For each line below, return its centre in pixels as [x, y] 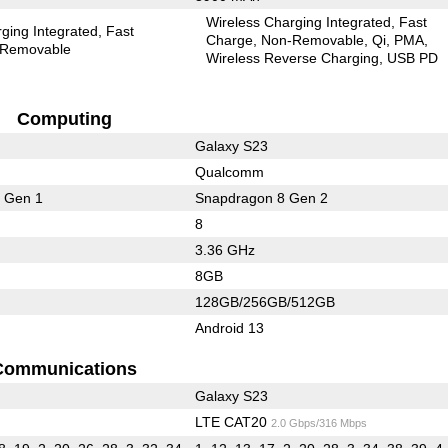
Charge [230, 39]
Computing [64, 118]
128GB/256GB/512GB [264, 301]
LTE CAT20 [232, 421]
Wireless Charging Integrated [299, 21]
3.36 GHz [224, 249]
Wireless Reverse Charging [293, 57]
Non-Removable [313, 39]
